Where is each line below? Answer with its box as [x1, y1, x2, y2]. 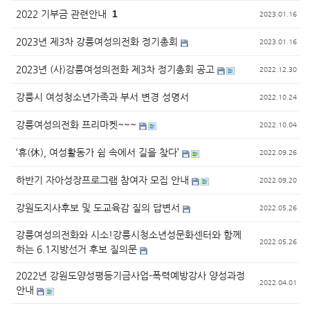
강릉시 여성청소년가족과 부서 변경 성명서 [16, 91, 189, 102]
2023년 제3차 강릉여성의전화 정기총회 [16, 36, 181, 47]
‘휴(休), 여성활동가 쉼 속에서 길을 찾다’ [16, 147, 182, 158]
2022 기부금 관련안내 [16, 8, 109, 19]
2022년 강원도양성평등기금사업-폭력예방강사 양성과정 [16, 270, 245, 281]
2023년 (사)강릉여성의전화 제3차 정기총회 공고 [16, 64, 217, 75]
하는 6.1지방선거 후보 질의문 [16, 244, 140, 255]
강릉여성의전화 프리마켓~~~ [16, 119, 139, 130]
